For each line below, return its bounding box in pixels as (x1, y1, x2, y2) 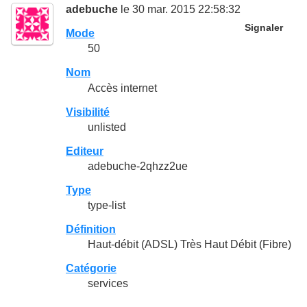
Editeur (66, 145, 103, 157)
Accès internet (88, 82, 157, 94)
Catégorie (66, 262, 116, 275)
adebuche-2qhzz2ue (88, 160, 188, 172)
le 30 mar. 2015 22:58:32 (118, 3, 241, 16)
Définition (66, 223, 116, 236)
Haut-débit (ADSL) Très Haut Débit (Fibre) (88, 238, 291, 251)
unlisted (88, 121, 126, 133)
